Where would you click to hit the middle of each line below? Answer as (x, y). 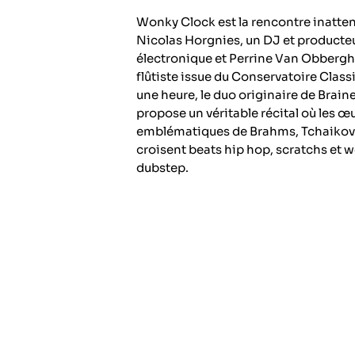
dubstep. (162, 168)
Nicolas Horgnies (188, 40)
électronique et (181, 59)
